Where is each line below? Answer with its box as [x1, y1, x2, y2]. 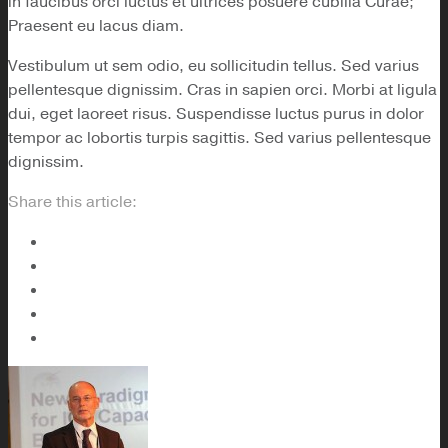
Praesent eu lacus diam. [8, 15, 184, 38]
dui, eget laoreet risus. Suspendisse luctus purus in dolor [8, 103, 424, 126]
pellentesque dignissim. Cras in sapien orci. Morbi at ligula [8, 79, 437, 102]
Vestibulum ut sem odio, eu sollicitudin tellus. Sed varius [8, 55, 419, 78]
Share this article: [8, 191, 137, 214]
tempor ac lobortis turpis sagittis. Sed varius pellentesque [8, 127, 431, 150]
